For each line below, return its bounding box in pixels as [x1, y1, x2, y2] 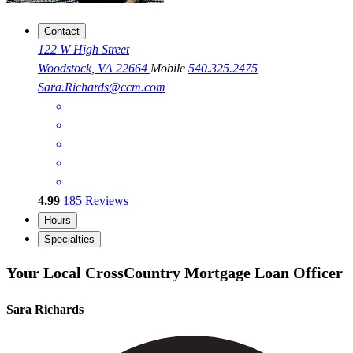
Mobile [150, 61, 188, 76]
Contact [44, 25, 80, 38]
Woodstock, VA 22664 [38, 61, 150, 76]
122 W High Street [38, 43, 129, 57]
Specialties [44, 233, 95, 246]
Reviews [82, 194, 128, 208]
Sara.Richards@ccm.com [38, 80, 165, 95]
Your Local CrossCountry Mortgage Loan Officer [6, 263, 343, 281]
